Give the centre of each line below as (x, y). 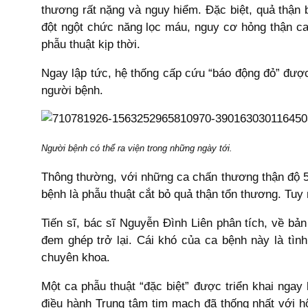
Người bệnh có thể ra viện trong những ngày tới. (137, 148)
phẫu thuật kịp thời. (91, 44)
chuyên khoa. (76, 257)
